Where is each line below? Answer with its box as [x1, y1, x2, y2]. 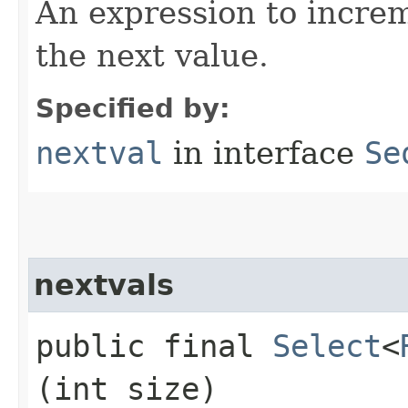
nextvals [34, 268, 174, 301]
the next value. [36, 36, 269, 74]
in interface [163, 134, 364, 171]
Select [272, 327, 382, 364]
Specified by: [36, 92, 230, 124]
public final [36, 327, 272, 364]
